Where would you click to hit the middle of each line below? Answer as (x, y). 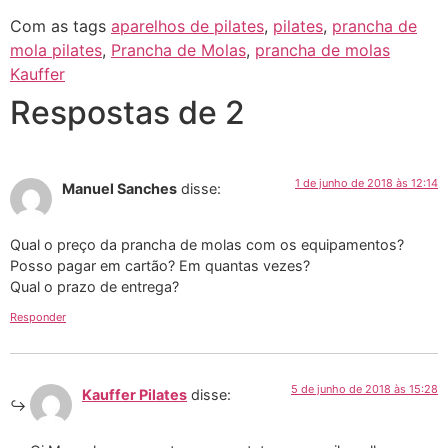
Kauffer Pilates (134, 394)
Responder (38, 316)
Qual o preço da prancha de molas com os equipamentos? (207, 245)
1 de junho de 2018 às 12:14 (366, 182)
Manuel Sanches (119, 188)
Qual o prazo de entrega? (94, 287)
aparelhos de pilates (187, 25)
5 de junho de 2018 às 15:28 (364, 388)
